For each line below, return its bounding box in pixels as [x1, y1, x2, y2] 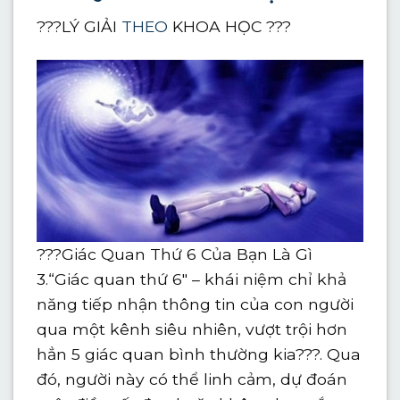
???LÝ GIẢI [37, 16, 122, 36]
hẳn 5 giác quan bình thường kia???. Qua [37, 344, 362, 363]
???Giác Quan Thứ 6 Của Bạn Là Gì [37, 244, 313, 263]
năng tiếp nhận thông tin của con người [37, 294, 354, 313]
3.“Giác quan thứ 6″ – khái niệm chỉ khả [37, 269, 347, 288]
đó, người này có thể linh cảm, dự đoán [37, 369, 348, 388]
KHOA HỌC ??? [168, 16, 292, 36]
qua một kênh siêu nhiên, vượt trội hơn [37, 319, 348, 338]
